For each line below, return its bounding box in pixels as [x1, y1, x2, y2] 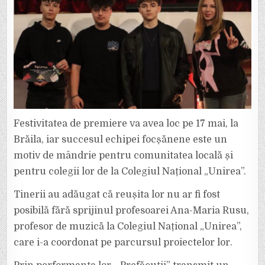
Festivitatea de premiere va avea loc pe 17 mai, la [14, 118, 239, 130]
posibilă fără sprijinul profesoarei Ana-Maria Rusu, [14, 205, 250, 216]
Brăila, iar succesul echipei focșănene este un [14, 134, 228, 146]
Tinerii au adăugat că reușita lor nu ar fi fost [14, 189, 221, 201]
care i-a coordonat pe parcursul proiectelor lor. [14, 237, 233, 248]
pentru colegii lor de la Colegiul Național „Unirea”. [14, 166, 247, 177]
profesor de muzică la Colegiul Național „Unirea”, [14, 221, 243, 232]
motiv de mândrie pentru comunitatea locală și [14, 150, 234, 161]
